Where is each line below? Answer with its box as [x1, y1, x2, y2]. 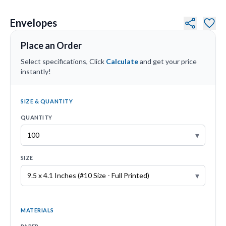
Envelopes [10, 16, 58, 29]
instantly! [21, 67, 51, 76]
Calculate [106, 56, 138, 66]
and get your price [138, 56, 197, 66]
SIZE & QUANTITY [21, 97, 73, 104]
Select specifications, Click [21, 56, 106, 66]
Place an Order [21, 39, 82, 51]
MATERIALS [21, 206, 54, 213]
